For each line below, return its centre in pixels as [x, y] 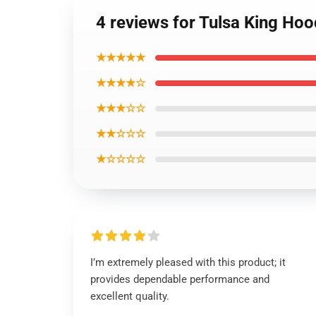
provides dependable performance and [180, 279]
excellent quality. [130, 296]
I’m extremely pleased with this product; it [188, 262]
